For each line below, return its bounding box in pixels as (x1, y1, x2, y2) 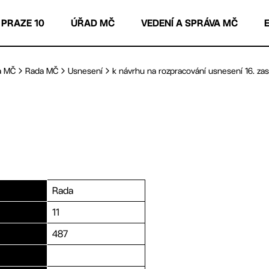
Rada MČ (25, 66, 58, 76)
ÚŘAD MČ (71, 17, 115, 29)
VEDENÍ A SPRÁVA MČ (141, 17, 238, 29)
